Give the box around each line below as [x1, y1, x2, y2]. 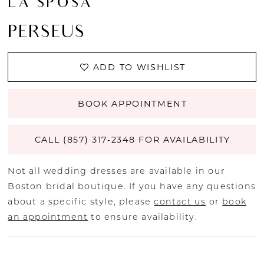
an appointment [8, 211, 88, 222]
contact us [154, 196, 206, 207]
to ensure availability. [88, 211, 197, 222]
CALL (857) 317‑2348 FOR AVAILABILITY [34, 134, 230, 146]
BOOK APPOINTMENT [77, 98, 187, 109]
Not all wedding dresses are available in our [8, 165, 226, 176]
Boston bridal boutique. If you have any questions [8, 180, 256, 192]
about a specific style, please [8, 196, 154, 207]
